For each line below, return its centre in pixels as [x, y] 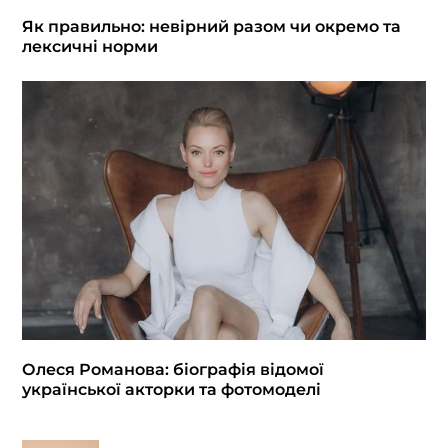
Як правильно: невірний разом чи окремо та [211, 27]
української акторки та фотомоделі [171, 390]
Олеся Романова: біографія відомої [172, 370]
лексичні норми [89, 47]
